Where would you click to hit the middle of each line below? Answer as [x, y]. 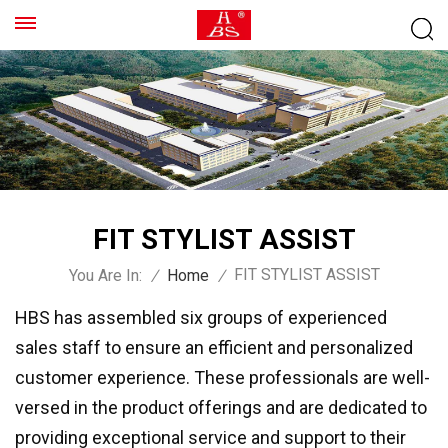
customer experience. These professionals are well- [222, 377]
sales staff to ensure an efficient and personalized [214, 347]
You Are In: [105, 275]
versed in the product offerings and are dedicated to [221, 407]
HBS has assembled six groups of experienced [201, 317]
